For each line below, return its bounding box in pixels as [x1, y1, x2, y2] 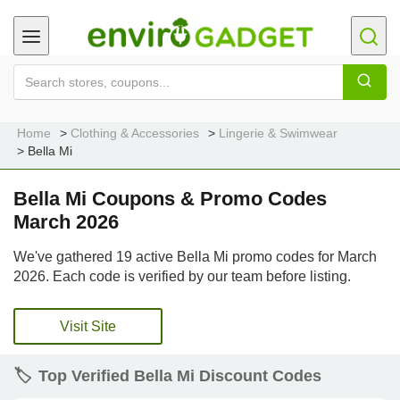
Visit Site [60, 319, 116, 334]
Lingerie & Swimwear [219, 126, 337, 140]
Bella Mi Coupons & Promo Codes [13, 187, 327, 210]
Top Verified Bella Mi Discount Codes [38, 367, 321, 385]
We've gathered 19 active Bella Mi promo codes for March [13, 249, 377, 264]
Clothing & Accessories [71, 126, 199, 140]
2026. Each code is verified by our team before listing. [13, 269, 351, 284]
